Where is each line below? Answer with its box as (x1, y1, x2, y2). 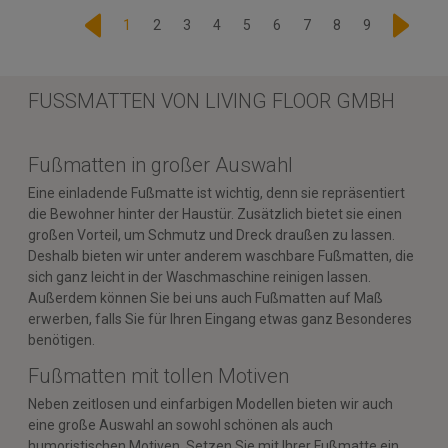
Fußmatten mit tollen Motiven (28, 363, 289, 388)
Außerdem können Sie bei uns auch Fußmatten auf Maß (28, 289, 383, 306)
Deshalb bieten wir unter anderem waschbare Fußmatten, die (28, 247, 414, 264)
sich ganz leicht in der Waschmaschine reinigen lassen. (28, 268, 371, 285)
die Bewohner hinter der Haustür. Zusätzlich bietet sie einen (28, 205, 402, 222)
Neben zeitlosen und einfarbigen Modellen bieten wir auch (28, 395, 393, 412)
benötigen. (28, 331, 95, 348)
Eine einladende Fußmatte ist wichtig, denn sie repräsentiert (28, 184, 405, 201)
